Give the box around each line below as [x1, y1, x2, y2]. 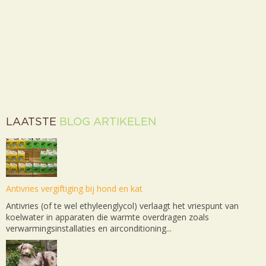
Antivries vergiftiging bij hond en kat [6, 183, 142, 195]
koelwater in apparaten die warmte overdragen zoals [6, 211, 209, 223]
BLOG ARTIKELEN [59, 117, 156, 128]
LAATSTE [6, 117, 59, 128]
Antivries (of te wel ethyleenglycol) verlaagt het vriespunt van [6, 200, 239, 212]
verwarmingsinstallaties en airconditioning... [6, 223, 172, 235]
